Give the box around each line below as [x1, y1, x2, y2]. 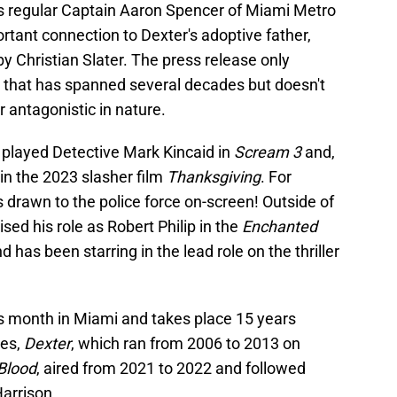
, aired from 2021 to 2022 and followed [36, 359, 306, 378]
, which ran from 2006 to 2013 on [71, 334, 300, 354]
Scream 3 [234, 143, 301, 162]
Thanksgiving [167, 167, 261, 187]
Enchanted [242, 217, 317, 237]
